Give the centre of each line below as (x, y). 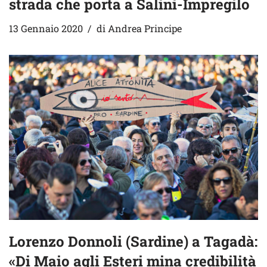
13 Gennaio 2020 (46, 28)
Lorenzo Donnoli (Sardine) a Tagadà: (133, 241)
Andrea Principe (145, 28)
